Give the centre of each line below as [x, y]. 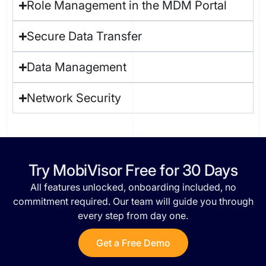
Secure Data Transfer [84, 37]
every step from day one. [133, 216]
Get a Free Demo [133, 243]
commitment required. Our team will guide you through [133, 202]
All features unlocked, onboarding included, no [133, 187]
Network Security [74, 98]
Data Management [76, 67]
